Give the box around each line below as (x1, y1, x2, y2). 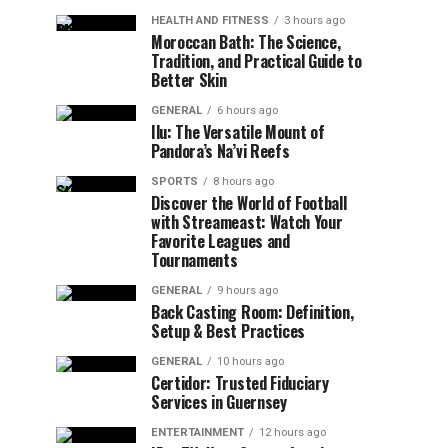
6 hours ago (217, 104, 278, 117)
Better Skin (151, 68, 227, 92)
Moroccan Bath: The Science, (151, 30, 341, 54)
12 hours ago (259, 426, 326, 439)
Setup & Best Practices (151, 319, 305, 343)
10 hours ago (217, 355, 284, 368)
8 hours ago (213, 175, 274, 188)
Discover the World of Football (151, 191, 347, 215)
